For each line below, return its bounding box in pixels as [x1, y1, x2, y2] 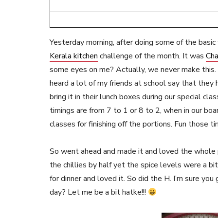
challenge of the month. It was [98, 51, 206, 61]
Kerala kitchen [50, 51, 98, 61]
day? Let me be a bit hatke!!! [50, 187, 148, 198]
